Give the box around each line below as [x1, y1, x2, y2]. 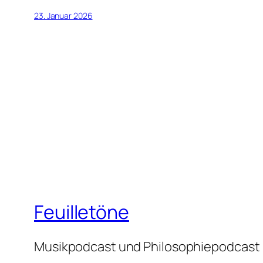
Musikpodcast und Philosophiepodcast [34, 238, 260, 256]
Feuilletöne [34, 198, 129, 225]
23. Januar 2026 [34, 10, 93, 22]
